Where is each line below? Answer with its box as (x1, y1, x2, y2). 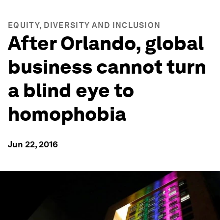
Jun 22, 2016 (8, 139, 58, 149)
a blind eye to (8, 79, 134, 102)
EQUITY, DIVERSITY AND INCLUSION (8, 21, 161, 30)
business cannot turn (8, 55, 206, 79)
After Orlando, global (8, 31, 204, 55)
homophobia (8, 102, 126, 126)
